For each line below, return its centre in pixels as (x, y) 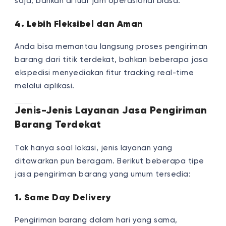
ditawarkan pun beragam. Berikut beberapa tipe (109, 161)
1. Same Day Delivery (63, 197)
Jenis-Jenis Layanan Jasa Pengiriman (111, 110)
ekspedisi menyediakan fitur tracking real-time (104, 73)
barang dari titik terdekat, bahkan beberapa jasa (111, 60)
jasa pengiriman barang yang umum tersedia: (103, 174)
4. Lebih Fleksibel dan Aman (79, 23)
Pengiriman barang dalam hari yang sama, (96, 220)
